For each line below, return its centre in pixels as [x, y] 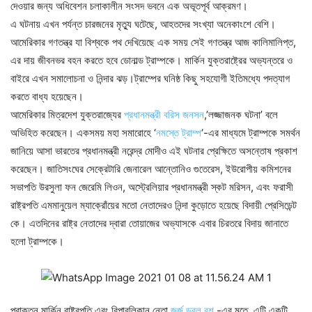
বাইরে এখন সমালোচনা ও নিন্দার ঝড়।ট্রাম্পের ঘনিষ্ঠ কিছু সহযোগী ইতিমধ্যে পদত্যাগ [150, 78]
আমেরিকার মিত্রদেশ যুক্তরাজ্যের [67, 115]
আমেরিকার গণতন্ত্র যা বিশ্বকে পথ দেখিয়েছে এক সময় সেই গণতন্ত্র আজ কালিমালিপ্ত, [153, 42]
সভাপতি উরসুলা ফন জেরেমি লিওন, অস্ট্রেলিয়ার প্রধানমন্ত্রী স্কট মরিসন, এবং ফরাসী [152, 187]
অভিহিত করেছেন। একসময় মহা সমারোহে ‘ [83, 133]
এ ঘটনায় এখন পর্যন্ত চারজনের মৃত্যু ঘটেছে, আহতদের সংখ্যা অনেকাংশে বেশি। [143, 24]
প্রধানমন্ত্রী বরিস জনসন [164, 115]
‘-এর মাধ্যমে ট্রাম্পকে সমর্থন [251, 133]
